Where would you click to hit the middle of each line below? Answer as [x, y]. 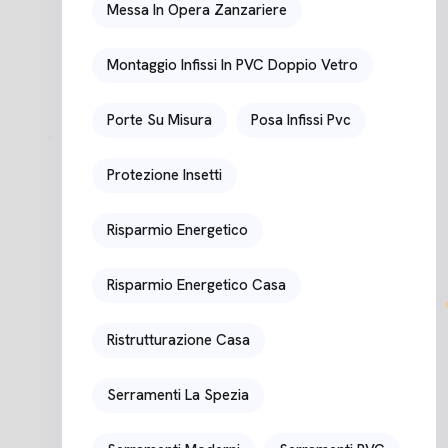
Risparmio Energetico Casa [196, 284]
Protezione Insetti [164, 174]
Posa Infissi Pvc [301, 119]
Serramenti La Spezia [178, 394]
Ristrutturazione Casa [178, 339]
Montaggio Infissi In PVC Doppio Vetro [232, 64]
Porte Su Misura [159, 119]
